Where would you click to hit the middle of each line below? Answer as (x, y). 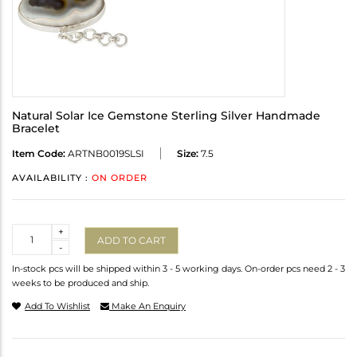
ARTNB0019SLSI (105, 154)
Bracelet (36, 129)
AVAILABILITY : (52, 178)
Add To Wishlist (57, 306)
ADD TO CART (131, 240)
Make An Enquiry (147, 306)
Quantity (33, 231)
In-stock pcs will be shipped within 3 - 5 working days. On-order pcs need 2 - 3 (178, 269)
